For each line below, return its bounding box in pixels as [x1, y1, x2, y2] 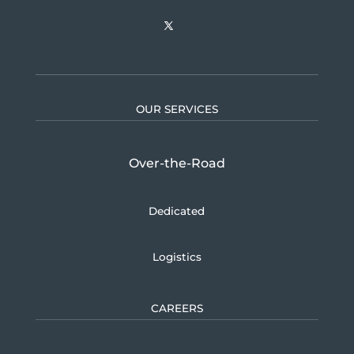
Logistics [152, 250, 201, 263]
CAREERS [150, 301, 203, 314]
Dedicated [149, 204, 205, 217]
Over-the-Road [128, 156, 225, 171]
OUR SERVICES [135, 103, 218, 116]
